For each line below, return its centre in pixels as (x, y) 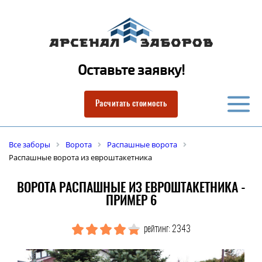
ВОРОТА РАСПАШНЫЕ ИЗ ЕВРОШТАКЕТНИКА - (131, 188)
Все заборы (30, 144)
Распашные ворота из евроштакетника (80, 157)
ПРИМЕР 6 (131, 201)
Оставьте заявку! (131, 70)
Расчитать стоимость (131, 104)
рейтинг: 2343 (166, 229)
